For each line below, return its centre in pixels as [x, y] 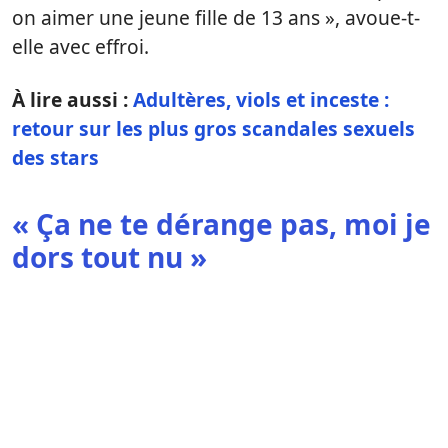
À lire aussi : [72, 99]
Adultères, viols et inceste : [261, 99]
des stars [55, 157]
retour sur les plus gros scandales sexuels [213, 128]
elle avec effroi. [80, 46]
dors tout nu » [109, 256]
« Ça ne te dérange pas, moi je [221, 223]
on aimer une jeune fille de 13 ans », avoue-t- [216, 17]
